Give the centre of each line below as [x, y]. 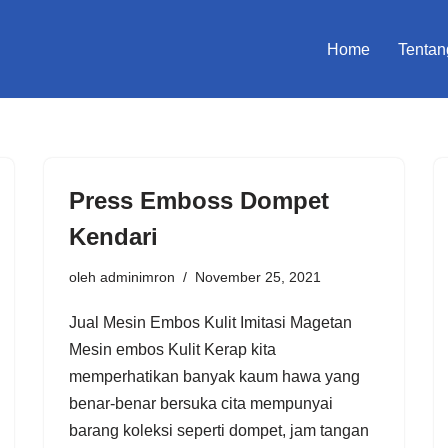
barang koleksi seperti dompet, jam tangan [219, 430]
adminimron [137, 276]
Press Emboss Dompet [199, 200]
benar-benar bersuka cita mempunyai [201, 403]
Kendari [113, 236]
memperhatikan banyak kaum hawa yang [214, 376]
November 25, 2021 [258, 276]
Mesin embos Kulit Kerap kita [172, 349]
